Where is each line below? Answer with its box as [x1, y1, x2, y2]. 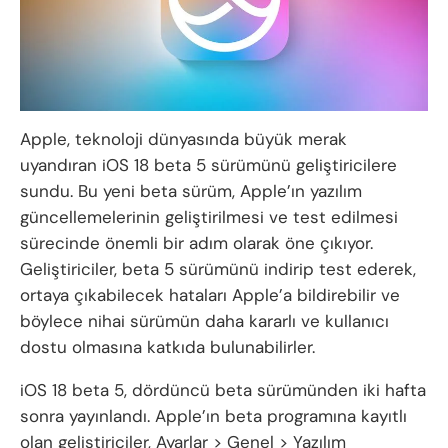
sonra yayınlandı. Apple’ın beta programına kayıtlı [20, 405, 407, 428]
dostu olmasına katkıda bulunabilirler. [20, 336, 315, 359]
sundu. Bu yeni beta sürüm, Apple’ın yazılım [20, 180, 362, 203]
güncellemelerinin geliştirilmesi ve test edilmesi [20, 206, 398, 229]
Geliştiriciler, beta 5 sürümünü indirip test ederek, [20, 258, 416, 281]
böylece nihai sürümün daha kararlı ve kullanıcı [20, 310, 389, 333]
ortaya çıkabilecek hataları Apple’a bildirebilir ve [20, 284, 400, 307]
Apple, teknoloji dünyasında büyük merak [20, 128, 347, 151]
